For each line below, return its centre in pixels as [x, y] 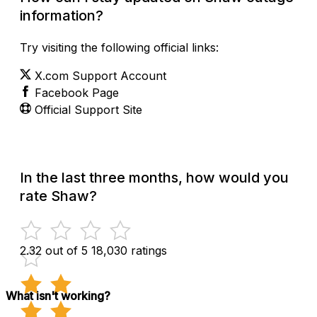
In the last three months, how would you [154, 177]
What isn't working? [58, 295]
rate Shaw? [58, 196]
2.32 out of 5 [54, 250]
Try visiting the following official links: [119, 47]
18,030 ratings [129, 250]
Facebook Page [77, 92]
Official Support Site [88, 109]
